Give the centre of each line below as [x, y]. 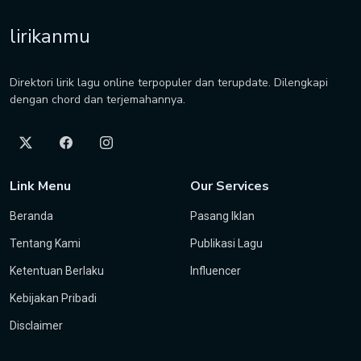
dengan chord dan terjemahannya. [98, 100]
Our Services [230, 186]
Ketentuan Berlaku [57, 271]
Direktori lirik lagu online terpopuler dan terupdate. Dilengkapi [169, 83]
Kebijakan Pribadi [53, 298]
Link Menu [40, 186]
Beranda [31, 216]
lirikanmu [50, 36]
